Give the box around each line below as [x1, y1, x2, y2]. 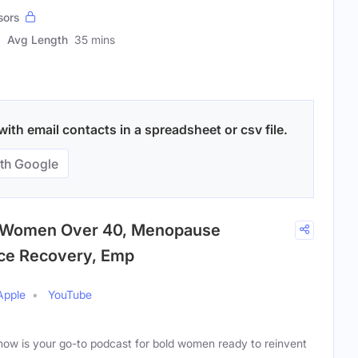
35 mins [74, 33, 115, 47]
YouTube [48, 288, 92, 302]
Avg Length [7, 33, 68, 47]
